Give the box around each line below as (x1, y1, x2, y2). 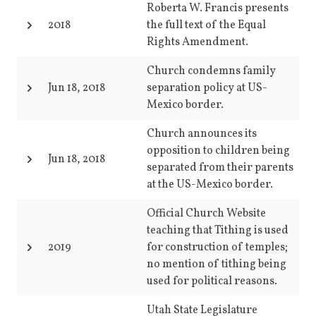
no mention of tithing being (147, 257, 286, 272)
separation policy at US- (147, 80, 267, 96)
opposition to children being (147, 143, 290, 159)
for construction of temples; (147, 240, 288, 255)
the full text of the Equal (147, 18, 266, 33)
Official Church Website (147, 206, 266, 221)
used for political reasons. (147, 274, 277, 289)
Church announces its (147, 126, 257, 142)
